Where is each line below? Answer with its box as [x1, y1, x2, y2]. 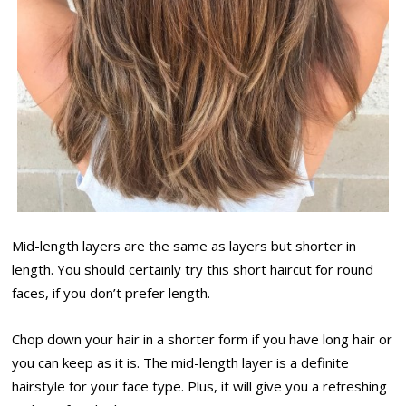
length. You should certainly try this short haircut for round [12, 260, 374, 279]
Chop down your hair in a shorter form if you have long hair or [12, 329, 393, 348]
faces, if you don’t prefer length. [12, 284, 211, 303]
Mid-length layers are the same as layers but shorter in [12, 237, 357, 256]
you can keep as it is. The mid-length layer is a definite [12, 353, 350, 372]
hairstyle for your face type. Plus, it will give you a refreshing [12, 376, 388, 395]
